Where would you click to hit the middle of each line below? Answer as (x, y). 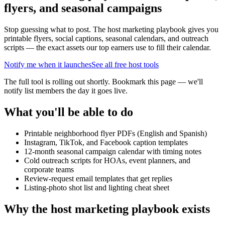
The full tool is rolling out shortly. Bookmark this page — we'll (103, 81)
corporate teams (49, 169)
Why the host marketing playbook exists (107, 209)
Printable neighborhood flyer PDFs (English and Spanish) (116, 133)
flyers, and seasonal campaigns (83, 8)
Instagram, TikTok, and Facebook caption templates (106, 142)
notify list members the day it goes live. (66, 90)
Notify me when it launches (48, 64)
